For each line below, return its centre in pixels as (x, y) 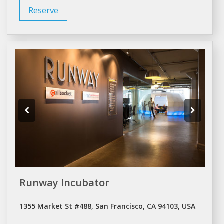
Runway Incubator (64, 183)
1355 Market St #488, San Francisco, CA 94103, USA (107, 206)
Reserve (43, 10)
